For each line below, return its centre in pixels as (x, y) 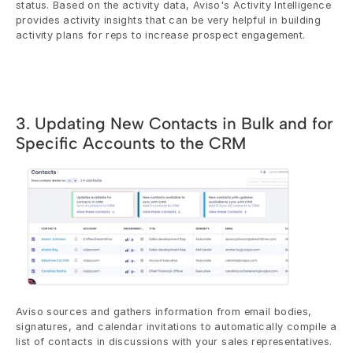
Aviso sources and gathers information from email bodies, (164, 311)
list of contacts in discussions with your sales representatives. (174, 341)
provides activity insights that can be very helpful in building (169, 20)
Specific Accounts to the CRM (131, 143)
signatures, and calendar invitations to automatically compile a (176, 326)
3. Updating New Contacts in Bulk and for (175, 123)
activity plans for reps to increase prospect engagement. (161, 35)
